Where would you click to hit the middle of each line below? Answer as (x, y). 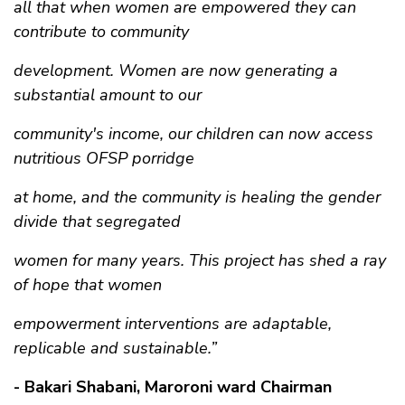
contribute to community (101, 32)
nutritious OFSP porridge (104, 159)
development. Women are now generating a (176, 71)
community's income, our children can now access (193, 134)
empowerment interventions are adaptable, (173, 324)
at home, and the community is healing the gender (197, 198)
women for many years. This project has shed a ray (200, 261)
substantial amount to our (108, 95)
